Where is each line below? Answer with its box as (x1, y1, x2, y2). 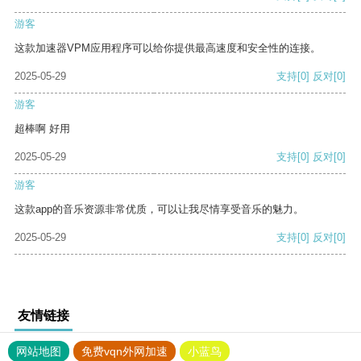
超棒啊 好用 (15, 122, 70, 135)
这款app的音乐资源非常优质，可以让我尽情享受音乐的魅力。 (15, 203, 304, 216)
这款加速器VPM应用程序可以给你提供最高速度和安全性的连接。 (15, 42, 321, 55)
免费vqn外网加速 (81, 345, 168, 359)
